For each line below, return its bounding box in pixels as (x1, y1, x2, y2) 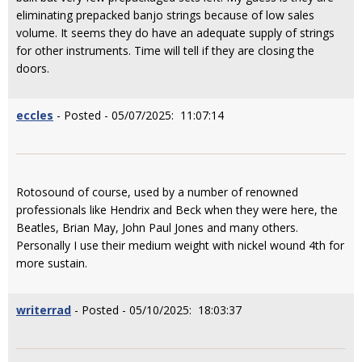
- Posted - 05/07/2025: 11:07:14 (53, 107, 224, 123)
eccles (16, 107, 53, 123)
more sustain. (16, 255, 87, 271)
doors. (16, 60, 53, 76)
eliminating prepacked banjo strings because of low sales (16, 6, 314, 23)
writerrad (16, 301, 71, 318)
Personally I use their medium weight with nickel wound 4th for (16, 237, 344, 253)
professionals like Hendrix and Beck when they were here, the (16, 201, 338, 217)
